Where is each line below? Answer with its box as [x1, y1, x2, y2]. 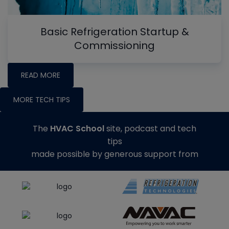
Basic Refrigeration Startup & [40, 25, 189, 39]
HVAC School [50, 123, 104, 135]
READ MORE [21, 70, 60, 81]
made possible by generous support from [31, 148, 198, 161]
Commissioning [74, 38, 155, 53]
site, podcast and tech [104, 123, 196, 135]
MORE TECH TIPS [13, 95, 70, 105]
